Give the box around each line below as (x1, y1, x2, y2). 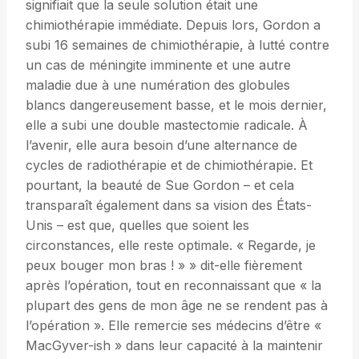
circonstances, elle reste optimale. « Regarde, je (26, 237, 316, 254)
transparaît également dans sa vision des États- (26, 197, 312, 214)
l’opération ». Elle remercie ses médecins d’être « (26, 317, 321, 334)
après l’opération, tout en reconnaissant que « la (26, 277, 321, 294)
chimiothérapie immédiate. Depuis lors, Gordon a (26, 17, 321, 34)
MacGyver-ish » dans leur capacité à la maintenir (26, 337, 323, 354)
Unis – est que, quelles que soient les (26, 217, 249, 234)
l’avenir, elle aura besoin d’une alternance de (26, 137, 297, 154)
